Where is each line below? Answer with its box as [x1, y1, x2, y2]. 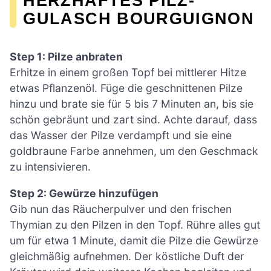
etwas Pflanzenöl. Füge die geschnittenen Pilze [10, 82, 243, 95]
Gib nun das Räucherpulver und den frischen [10, 202, 232, 215]
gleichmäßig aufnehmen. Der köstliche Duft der [10, 249, 244, 263]
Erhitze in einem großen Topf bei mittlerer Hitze [10, 66, 246, 79]
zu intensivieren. [10, 160, 91, 174]
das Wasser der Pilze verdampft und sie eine [10, 129, 232, 142]
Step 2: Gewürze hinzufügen [10, 186, 158, 200]
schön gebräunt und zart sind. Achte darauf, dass [10, 113, 257, 126]
